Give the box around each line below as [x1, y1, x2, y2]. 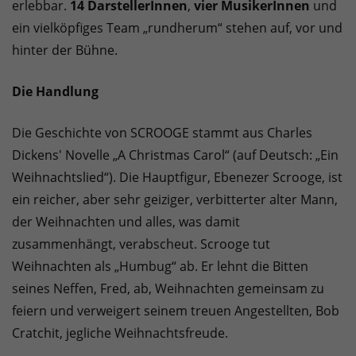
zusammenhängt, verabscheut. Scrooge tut [12, 235, 270, 253]
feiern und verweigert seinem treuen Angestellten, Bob [12, 302, 339, 320]
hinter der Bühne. [12, 41, 118, 60]
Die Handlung [12, 83, 99, 101]
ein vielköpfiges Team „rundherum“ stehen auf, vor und [12, 19, 342, 37]
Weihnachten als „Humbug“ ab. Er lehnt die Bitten [12, 257, 308, 276]
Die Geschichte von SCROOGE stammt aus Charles [12, 124, 312, 142]
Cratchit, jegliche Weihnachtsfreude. [12, 324, 228, 342]
